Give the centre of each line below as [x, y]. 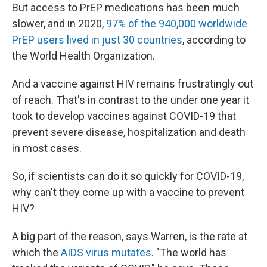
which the [36, 252]
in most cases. [47, 148]
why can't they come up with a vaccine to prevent [128, 192]
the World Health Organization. [83, 56]
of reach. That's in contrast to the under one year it [131, 100]
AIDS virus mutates [106, 252]
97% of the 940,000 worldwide [177, 24]
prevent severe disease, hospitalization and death [129, 132]
